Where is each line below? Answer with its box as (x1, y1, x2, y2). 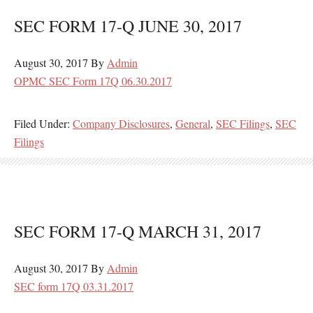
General (175, 116, 210, 131)
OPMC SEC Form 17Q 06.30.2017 (14, 73, 172, 88)
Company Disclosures (73, 116, 170, 131)
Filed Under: (14, 116, 73, 131)
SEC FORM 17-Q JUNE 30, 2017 (14, 15, 242, 37)
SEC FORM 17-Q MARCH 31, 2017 (14, 220, 261, 242)
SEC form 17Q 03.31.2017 (14, 279, 133, 293)
